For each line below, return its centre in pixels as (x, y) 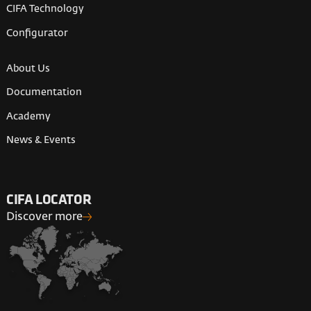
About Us (28, 68)
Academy (29, 116)
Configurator (37, 33)
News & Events (41, 141)
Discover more (45, 218)
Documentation (44, 93)
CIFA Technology (45, 9)
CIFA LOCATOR (49, 201)
